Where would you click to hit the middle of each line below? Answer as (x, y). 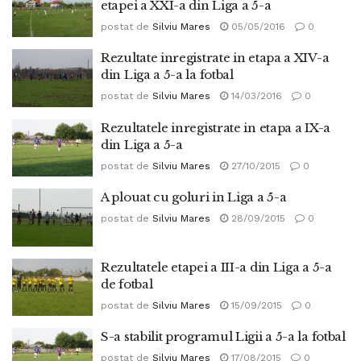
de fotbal (127, 284)
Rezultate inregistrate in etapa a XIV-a (215, 58)
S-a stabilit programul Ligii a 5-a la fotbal (223, 336)
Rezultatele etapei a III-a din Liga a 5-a (216, 267)
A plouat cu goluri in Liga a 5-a (194, 197)
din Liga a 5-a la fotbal (167, 75)
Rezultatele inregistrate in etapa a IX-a (216, 127)
